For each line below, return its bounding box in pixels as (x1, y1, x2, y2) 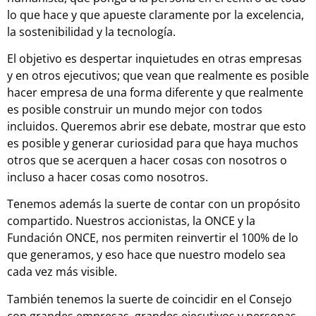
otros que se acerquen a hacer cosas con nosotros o (7, 152, 287, 169)
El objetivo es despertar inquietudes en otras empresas (7, 51, 302, 67)
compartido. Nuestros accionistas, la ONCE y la (7, 213, 255, 229)
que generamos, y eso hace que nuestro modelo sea (7, 247, 286, 263)
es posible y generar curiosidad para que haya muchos (7, 135, 298, 152)
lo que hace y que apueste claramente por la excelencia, (7, 6, 304, 23)
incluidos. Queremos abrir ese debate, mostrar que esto (7, 119, 306, 135)
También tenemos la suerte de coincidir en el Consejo (7, 291, 292, 307)
